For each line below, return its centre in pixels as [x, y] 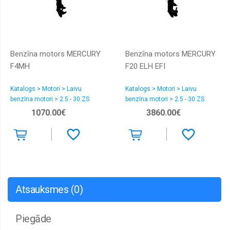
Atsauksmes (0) [49, 189]
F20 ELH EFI [145, 66]
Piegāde [33, 218]
